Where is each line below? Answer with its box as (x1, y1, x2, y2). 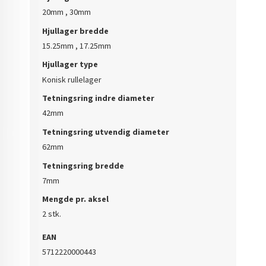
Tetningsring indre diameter (42, 93, 155, 104)
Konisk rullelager (42, 74, 102, 85)
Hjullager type (42, 59, 99, 70)
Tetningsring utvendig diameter (42, 126, 170, 137)
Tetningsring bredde (42, 160, 125, 171)
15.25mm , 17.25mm (42, 40, 112, 51)
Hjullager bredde (42, 25, 109, 36)
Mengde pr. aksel (42, 194, 109, 205)
